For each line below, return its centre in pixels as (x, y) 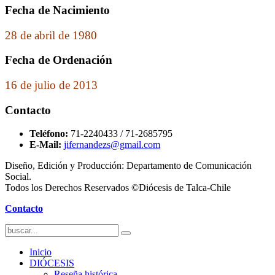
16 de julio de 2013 (51, 85)
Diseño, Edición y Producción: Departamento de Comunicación (128, 166)
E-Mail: (47, 145)
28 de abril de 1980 (51, 35)
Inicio (41, 252)
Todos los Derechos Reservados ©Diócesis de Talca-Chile (118, 188)
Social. (18, 177)
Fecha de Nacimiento (57, 10)
